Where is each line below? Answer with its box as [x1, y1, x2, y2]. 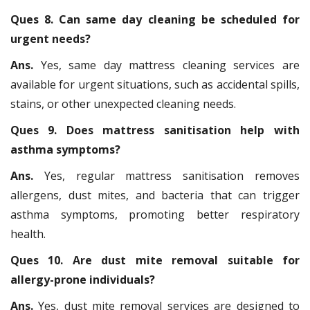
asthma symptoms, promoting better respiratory [10, 207, 300, 223]
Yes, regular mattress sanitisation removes [44, 168, 300, 184]
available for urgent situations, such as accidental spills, [10, 77, 300, 93]
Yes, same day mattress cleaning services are [40, 57, 300, 73]
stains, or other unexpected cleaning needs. [10, 96, 236, 112]
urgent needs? [10, 31, 91, 47]
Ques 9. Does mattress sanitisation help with [10, 122, 300, 138]
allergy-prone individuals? [10, 272, 155, 288]
